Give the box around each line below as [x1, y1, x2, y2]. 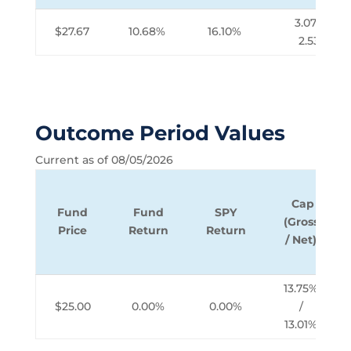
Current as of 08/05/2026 [34, 152, 173, 167]
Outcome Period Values [34, 120, 285, 146]
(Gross [283, 214, 319, 229]
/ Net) [285, 232, 317, 247]
